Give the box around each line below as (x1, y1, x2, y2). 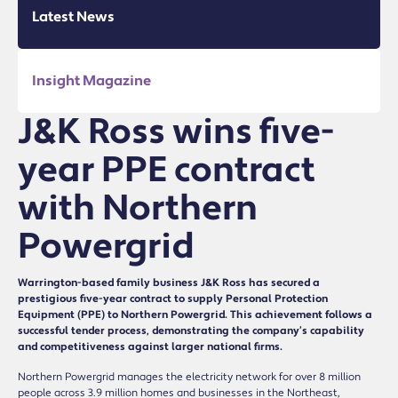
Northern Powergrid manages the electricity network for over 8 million (18, 370, 361, 384)
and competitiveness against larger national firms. (18, 339, 283, 354)
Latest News (32, 7, 115, 26)
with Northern (18, 185, 258, 231)
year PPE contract (18, 147, 315, 193)
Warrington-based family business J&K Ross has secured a (18, 275, 320, 290)
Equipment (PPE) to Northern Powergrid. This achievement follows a (18, 307, 372, 322)
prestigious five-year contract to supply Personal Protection (18, 291, 328, 306)
